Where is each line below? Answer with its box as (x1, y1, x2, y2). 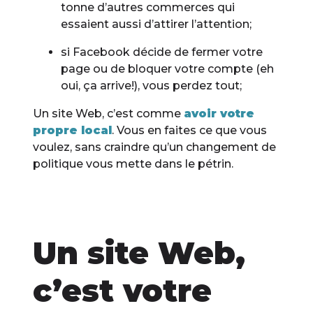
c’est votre (33, 272, 212, 310)
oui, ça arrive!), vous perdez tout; (61, 79, 242, 93)
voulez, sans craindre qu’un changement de (33, 140, 277, 154)
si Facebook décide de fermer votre (61, 45, 263, 59)
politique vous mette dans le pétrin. (33, 157, 234, 171)
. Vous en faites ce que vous (112, 124, 268, 138)
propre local (33, 124, 112, 138)
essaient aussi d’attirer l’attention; (61, 17, 252, 31)
